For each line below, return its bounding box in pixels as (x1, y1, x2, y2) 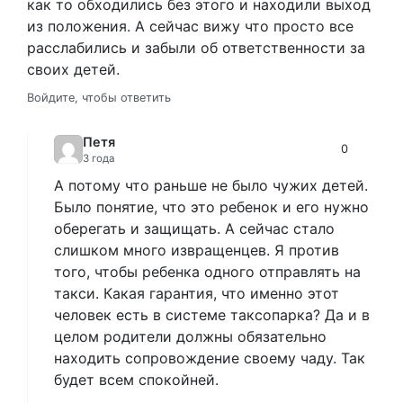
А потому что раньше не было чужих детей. (54, 175, 368, 194)
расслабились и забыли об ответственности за (27, 38, 365, 57)
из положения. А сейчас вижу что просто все (27, 16, 354, 35)
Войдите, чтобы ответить (27, 90, 171, 104)
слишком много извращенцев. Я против (54, 240, 339, 259)
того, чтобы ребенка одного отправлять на (54, 262, 361, 281)
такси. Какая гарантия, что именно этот (54, 283, 339, 302)
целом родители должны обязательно (54, 327, 327, 345)
